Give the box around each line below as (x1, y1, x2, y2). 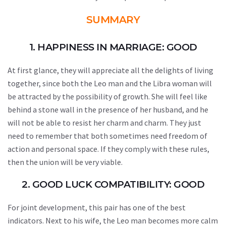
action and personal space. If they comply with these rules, (8, 144, 209, 154)
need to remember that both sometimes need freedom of (8, 131, 207, 141)
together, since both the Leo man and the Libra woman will (8, 78, 212, 88)
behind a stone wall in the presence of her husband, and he (8, 104, 208, 115)
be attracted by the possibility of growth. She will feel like (8, 91, 207, 101)
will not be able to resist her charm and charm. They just (8, 118, 201, 128)
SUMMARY (86, 14, 140, 26)
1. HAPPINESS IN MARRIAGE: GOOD (29, 41, 197, 53)
